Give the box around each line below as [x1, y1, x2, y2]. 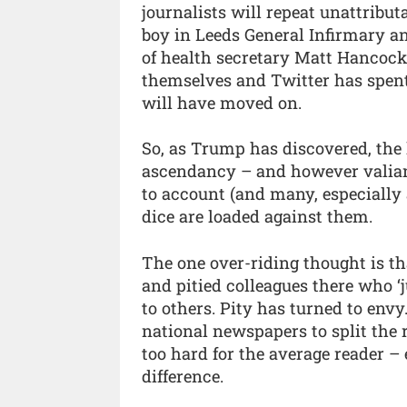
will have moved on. [142, 91, 302, 114]
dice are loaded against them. [142, 205, 372, 228]
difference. [142, 364, 223, 387]
